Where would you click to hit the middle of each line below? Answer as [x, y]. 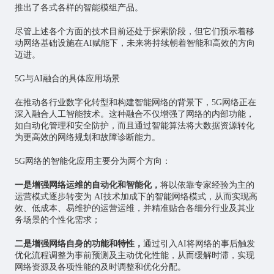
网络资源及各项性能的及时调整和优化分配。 [100, 267]
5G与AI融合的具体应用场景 [67, 79]
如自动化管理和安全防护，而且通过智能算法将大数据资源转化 [134, 126]
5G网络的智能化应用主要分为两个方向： [92, 161]
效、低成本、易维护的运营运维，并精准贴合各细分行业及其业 [134, 209]
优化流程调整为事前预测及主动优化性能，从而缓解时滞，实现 [134, 256]
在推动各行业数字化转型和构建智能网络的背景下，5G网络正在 [135, 103]
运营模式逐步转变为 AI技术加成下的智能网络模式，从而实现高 [136, 197]
